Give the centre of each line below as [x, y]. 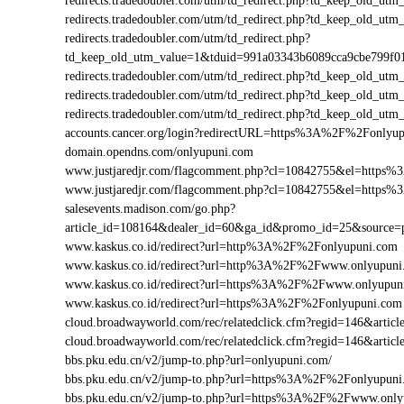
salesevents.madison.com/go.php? [150, 209]
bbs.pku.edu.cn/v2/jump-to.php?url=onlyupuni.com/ [198, 360]
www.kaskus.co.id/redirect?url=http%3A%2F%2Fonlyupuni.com [231, 247]
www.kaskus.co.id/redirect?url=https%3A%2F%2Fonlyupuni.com [234, 303]
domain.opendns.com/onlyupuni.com [159, 152]
